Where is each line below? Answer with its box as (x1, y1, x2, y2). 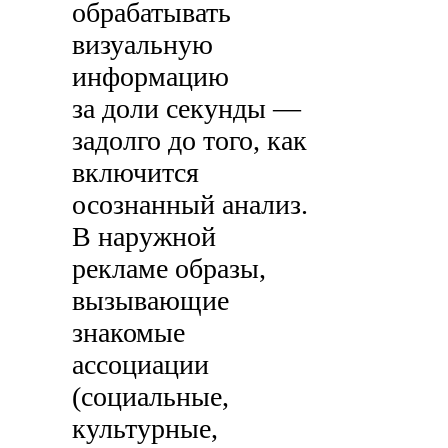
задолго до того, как (72, 125, 308, 157)
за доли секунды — (72, 93, 302, 125)
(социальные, (72, 381, 230, 413)
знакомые (72, 317, 186, 349)
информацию (72, 61, 230, 93)
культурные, (72, 413, 219, 445)
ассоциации (72, 349, 210, 381)
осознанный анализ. (72, 189, 309, 221)
